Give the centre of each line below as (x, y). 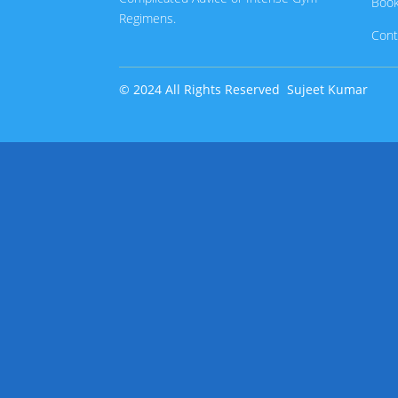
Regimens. (148, 19)
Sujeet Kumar (328, 90)
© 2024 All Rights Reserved (203, 90)
